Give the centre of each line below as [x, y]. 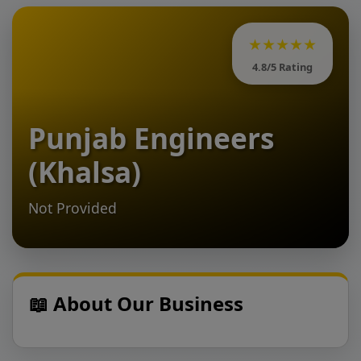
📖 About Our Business [136, 303]
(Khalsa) [85, 172]
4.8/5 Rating [282, 67]
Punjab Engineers [151, 138]
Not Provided [73, 208]
